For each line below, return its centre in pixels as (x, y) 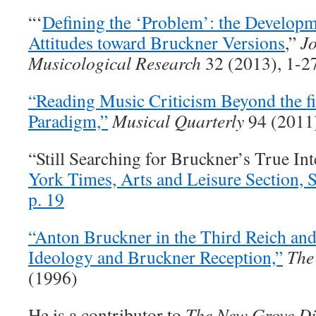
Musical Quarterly (178, 121)
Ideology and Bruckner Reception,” (156, 257)
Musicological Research (115, 63)
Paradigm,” (68, 121)
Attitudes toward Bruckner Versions (157, 42)
